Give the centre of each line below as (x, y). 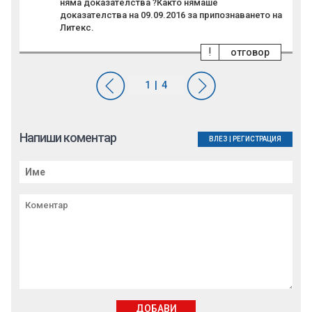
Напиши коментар (68, 138)
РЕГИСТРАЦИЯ (257, 139)
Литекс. (77, 28)
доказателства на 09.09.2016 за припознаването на (171, 15)
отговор (250, 53)
